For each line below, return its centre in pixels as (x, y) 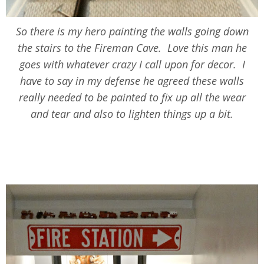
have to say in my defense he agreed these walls (132, 81)
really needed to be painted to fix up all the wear (132, 98)
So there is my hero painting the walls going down (132, 32)
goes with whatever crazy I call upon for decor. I (132, 65)
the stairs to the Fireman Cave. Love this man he (132, 48)
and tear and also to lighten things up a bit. (132, 114)
